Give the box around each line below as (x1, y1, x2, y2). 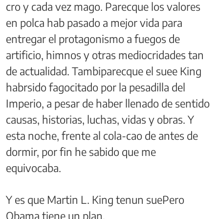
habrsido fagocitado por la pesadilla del (6, 80, 185, 94)
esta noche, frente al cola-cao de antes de (6, 128, 198, 142)
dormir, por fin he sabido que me (6, 144, 156, 158)
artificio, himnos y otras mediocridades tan (6, 47, 204, 62)
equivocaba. (6, 160, 61, 175)
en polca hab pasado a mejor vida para (6, 15, 182, 29)
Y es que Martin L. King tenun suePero (6, 192, 184, 206)
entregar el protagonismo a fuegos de (6, 31, 180, 45)
